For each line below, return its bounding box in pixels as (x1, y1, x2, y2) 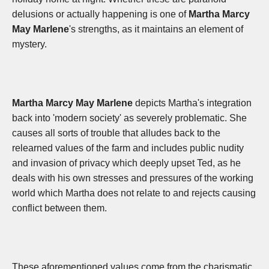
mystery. (12, 39, 47, 50)
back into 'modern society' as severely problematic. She (12, 113, 247, 124)
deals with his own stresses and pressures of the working (12, 173, 253, 184)
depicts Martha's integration (133, 98, 252, 109)
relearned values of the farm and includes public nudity (12, 143, 244, 154)
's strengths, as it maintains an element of (69, 24, 243, 35)
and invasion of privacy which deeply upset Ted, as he (12, 158, 241, 169)
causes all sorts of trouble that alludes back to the (12, 128, 220, 139)
